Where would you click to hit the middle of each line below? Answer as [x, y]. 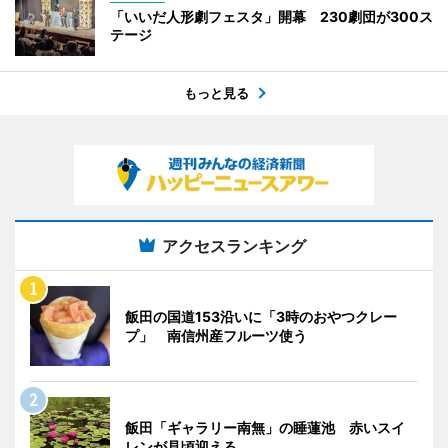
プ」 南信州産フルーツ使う [216, 336]
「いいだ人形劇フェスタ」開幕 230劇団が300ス [271, 17]
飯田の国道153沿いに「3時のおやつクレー [261, 317]
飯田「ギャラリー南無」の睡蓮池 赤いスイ [265, 428]
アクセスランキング [234, 246]
